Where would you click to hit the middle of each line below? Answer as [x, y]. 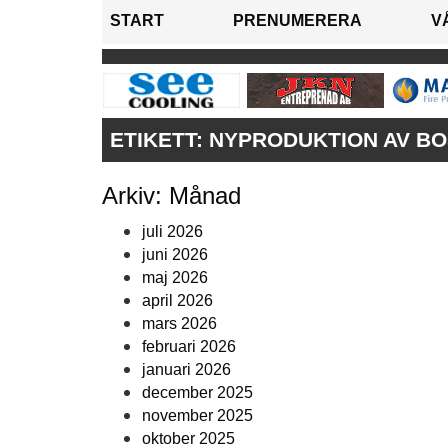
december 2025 [197, 393]
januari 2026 [186, 370]
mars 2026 [179, 324]
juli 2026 [172, 232]
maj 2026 [175, 278]
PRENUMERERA [297, 21]
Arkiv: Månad [171, 196]
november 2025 [197, 416]
